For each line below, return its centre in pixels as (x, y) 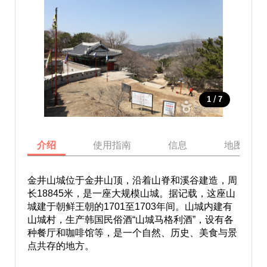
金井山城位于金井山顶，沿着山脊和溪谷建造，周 (132, 180)
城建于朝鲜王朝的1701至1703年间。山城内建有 (130, 207)
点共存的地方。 (60, 246)
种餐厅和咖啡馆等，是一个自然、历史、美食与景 (132, 233)
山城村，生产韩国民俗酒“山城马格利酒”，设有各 (130, 220)
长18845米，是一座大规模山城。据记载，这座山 (131, 193)
